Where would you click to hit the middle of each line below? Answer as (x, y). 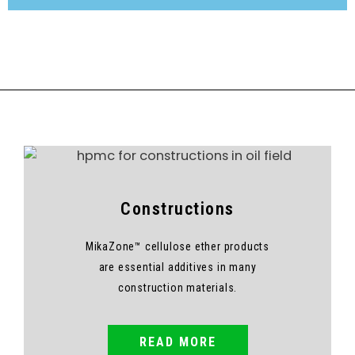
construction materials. (177, 288)
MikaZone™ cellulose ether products (177, 247)
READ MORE (177, 342)
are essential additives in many (177, 267)
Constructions (177, 209)
